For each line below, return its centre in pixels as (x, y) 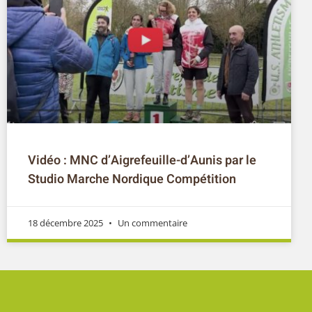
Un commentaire (151, 223)
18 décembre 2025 (67, 223)
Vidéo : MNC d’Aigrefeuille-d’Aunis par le (142, 160)
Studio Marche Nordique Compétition (132, 179)
